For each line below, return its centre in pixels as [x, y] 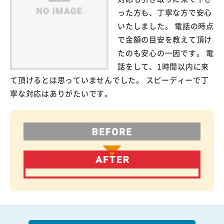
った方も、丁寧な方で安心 [165, 12]
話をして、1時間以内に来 [163, 66]
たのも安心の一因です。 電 [166, 52]
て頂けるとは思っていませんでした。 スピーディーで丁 [109, 79]
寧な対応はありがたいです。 [61, 93]
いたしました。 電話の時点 [166, 25]
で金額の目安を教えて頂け [165, 39]
